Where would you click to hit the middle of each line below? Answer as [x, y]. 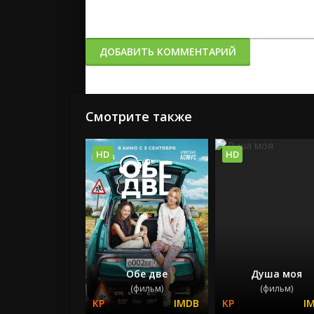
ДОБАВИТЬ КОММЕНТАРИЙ [168, 52]
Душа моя [276, 273]
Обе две [146, 273]
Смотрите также [139, 116]
